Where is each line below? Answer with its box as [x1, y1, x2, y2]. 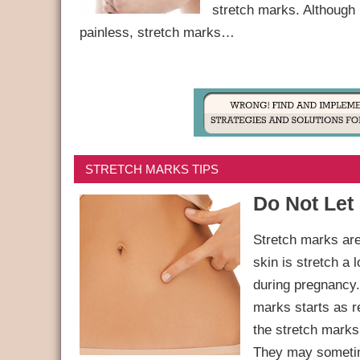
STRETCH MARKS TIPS [85, 162, 219, 176]
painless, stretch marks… [79, 24, 235, 41]
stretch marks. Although [211, 2, 355, 18]
